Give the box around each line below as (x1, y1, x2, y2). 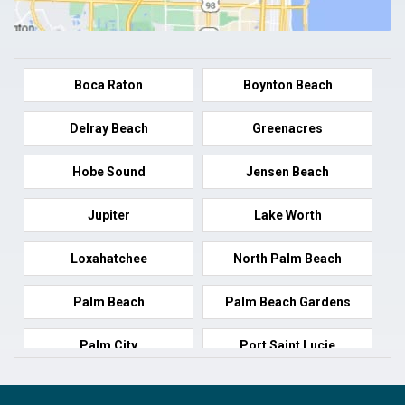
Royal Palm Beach (233, 381, 342, 396)
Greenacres (252, 120, 323, 136)
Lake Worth (253, 207, 322, 222)
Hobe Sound (71, 164, 146, 179)
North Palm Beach (233, 250, 342, 266)
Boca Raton (74, 77, 143, 92)
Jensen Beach (246, 164, 329, 179)
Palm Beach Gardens (224, 294, 351, 309)
